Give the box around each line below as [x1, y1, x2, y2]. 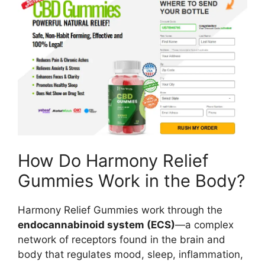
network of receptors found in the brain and [18, 233, 225, 245]
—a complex [175, 218, 234, 231]
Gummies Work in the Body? [18, 170, 245, 191]
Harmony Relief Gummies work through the [18, 203, 222, 216]
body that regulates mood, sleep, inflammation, [18, 248, 243, 260]
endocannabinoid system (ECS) [18, 218, 175, 231]
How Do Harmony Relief [18, 150, 208, 171]
